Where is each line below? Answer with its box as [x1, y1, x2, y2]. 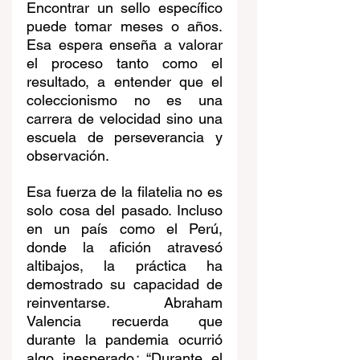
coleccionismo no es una [27, 92, 223, 109]
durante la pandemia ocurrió [27, 331, 223, 349]
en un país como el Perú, [27, 220, 223, 238]
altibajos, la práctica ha [27, 257, 223, 275]
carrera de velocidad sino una [27, 110, 223, 128]
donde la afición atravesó [27, 239, 223, 256]
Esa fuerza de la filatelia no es [27, 183, 223, 201]
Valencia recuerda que [27, 313, 223, 330]
